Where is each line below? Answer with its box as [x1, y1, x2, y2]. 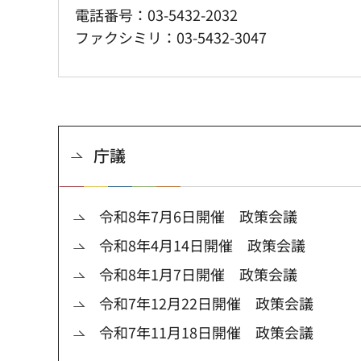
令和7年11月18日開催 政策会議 [99, 322, 313, 343]
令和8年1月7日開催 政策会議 [99, 263, 297, 285]
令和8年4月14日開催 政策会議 [99, 234, 305, 256]
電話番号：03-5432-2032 [75, 4, 238, 26]
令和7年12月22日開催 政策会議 [99, 293, 313, 314]
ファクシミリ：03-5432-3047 [75, 27, 267, 48]
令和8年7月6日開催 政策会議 [99, 205, 297, 227]
